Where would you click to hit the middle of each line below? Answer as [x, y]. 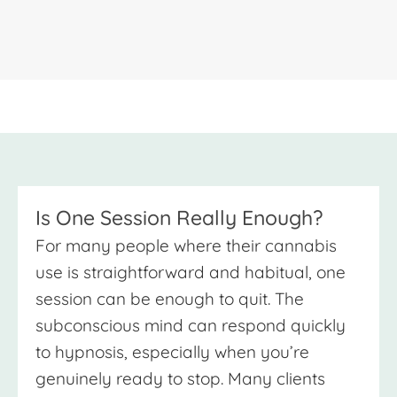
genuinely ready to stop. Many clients [180, 379]
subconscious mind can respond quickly [191, 326]
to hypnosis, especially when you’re [172, 352]
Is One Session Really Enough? [179, 218]
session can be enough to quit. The [170, 299]
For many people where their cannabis [186, 246]
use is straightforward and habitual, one [191, 272]
